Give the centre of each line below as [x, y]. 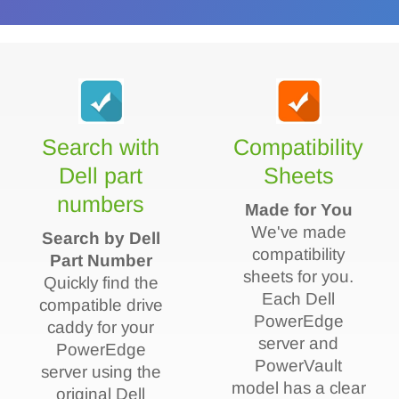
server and [298, 343]
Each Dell [298, 298]
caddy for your [101, 327]
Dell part [101, 175]
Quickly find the [101, 282]
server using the [101, 371]
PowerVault [298, 365]
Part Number [101, 260]
